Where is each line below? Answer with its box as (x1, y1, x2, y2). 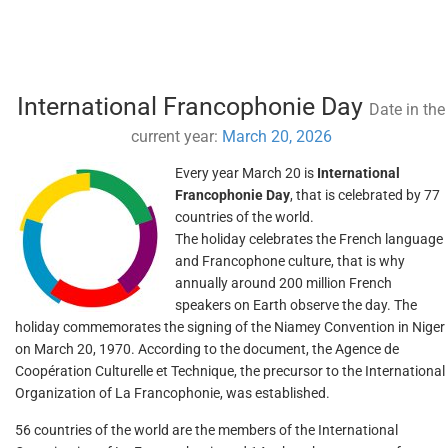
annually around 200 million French (175, 275, 392, 291)
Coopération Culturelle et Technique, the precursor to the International (15, 363, 445, 379)
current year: (131, 127, 222, 146)
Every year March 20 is (175, 165, 317, 181)
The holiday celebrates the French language (175, 231, 443, 247)
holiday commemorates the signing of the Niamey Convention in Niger (15, 319, 445, 335)
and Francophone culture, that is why (175, 253, 405, 269)
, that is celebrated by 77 (290, 187, 440, 203)
